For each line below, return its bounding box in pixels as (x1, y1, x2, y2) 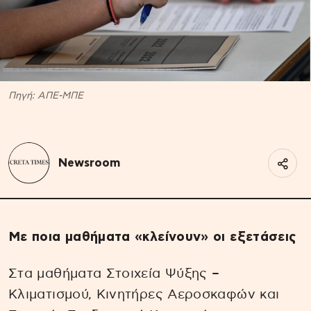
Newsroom (58, 156, 120, 169)
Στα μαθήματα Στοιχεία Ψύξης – (8, 267, 220, 280)
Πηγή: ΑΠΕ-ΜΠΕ (8, 90, 83, 101)
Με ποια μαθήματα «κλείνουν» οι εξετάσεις (8, 230, 296, 244)
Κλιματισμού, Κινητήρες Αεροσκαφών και (8, 287, 280, 301)
